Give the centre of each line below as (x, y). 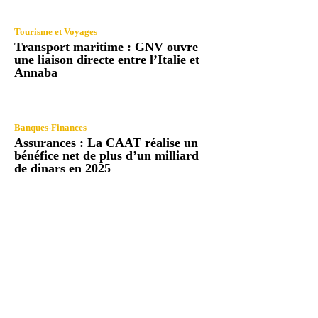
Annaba (36, 73)
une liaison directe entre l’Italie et (107, 60)
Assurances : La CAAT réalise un (106, 142)
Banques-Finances (50, 127)
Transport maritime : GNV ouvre (106, 47)
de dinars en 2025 (62, 168)
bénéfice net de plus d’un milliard (106, 155)
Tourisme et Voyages (56, 32)
